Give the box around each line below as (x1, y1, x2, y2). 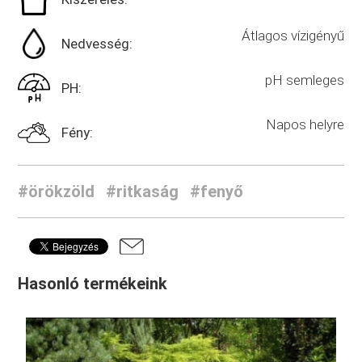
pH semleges (264, 72, 344, 89)
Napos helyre (265, 116, 344, 133)
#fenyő (190, 182, 244, 202)
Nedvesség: (61, 36, 133, 53)
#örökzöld (18, 182, 95, 202)
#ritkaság (106, 182, 179, 202)
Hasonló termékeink (18, 274, 168, 294)
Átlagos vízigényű (241, 27, 344, 44)
